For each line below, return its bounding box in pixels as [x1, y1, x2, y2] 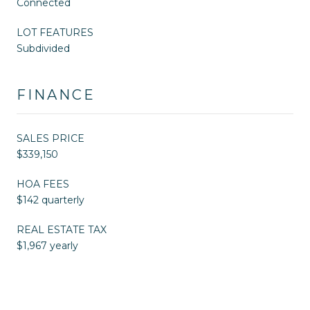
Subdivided [17, 42, 70, 55]
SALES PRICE [17, 131, 84, 145]
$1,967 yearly [17, 239, 78, 252]
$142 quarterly [17, 193, 84, 206]
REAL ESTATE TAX [17, 223, 107, 236]
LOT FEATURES [17, 26, 93, 39]
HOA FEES [17, 177, 69, 190]
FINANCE [17, 86, 95, 103]
